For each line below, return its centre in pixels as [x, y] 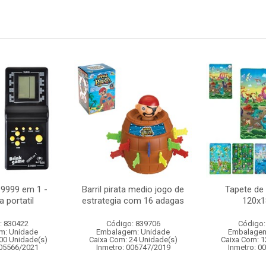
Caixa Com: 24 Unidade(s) [133, 240]
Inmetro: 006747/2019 [133, 247]
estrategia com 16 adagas [133, 201]
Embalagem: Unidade [133, 232]
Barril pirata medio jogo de [133, 189]
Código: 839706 [133, 224]
